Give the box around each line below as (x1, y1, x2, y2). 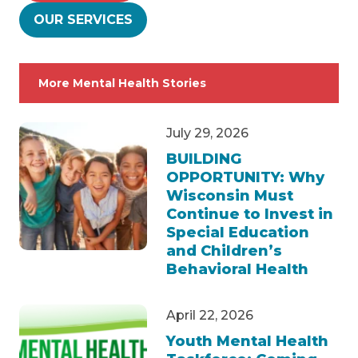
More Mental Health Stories (38, 75, 206, 90)
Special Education (166, 223, 309, 241)
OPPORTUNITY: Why (166, 168, 324, 186)
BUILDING (166, 149, 241, 168)
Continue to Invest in (166, 205, 333, 223)
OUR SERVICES (34, 11, 133, 27)
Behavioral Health (166, 260, 308, 278)
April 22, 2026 (166, 307, 253, 323)
